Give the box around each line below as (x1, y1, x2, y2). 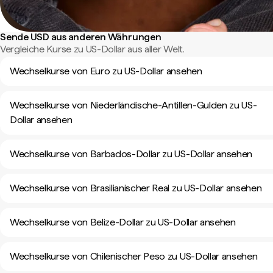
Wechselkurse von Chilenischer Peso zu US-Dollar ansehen (10, 250, 258, 262)
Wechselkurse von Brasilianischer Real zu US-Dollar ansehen (10, 182, 262, 194)
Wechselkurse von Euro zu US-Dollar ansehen (10, 65, 202, 77)
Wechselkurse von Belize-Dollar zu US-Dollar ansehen (10, 216, 236, 228)
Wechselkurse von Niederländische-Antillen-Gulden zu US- (10, 99, 257, 111)
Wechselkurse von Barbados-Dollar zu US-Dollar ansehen (10, 148, 253, 160)
